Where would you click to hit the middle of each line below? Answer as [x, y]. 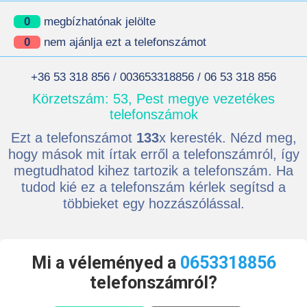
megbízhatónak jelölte [98, 22]
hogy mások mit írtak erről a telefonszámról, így [153, 154]
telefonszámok [153, 114]
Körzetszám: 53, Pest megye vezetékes [153, 99]
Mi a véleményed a [106, 263]
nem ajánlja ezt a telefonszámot [123, 42]
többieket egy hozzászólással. [153, 204]
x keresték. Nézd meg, [228, 138]
